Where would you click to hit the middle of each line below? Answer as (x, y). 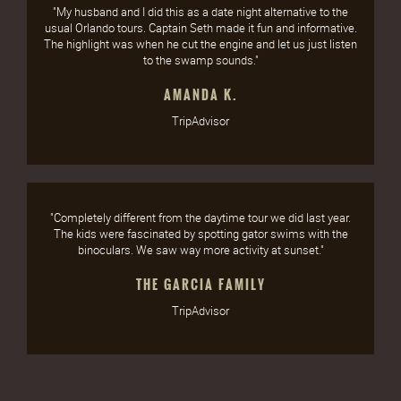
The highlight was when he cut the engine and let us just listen (200, 44)
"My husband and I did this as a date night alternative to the (200, 12)
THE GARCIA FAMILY (200, 285)
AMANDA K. (200, 95)
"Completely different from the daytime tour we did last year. (200, 218)
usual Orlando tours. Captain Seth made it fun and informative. (200, 28)
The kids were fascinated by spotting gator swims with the (200, 234)
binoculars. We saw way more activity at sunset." (200, 250)
